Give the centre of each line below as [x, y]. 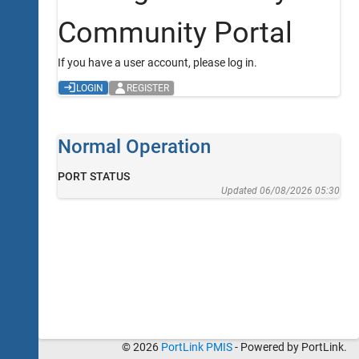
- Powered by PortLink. [290, 347]
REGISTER [148, 88]
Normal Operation [135, 146]
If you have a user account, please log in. [158, 63]
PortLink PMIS [197, 347]
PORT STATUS [94, 176]
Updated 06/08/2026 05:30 [280, 190]
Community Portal [175, 33]
